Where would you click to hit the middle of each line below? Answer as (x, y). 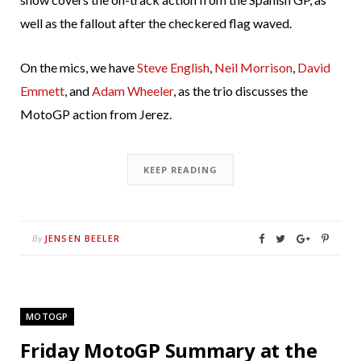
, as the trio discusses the (241, 91)
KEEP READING (180, 170)
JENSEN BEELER (83, 239)
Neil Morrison (253, 68)
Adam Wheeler (133, 91)
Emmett (42, 91)
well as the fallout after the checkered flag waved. (156, 23)
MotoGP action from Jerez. (96, 114)
